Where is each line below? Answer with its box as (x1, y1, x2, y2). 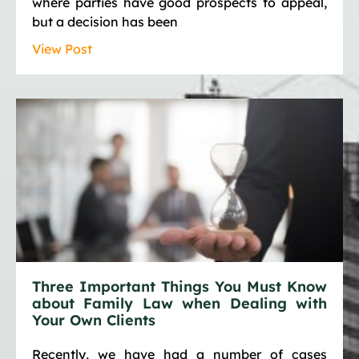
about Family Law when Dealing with (32, 294, 327, 313)
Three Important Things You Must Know (32, 277, 327, 296)
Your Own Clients (32, 311, 155, 330)
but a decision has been (32, 14, 178, 30)
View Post (32, 41, 92, 58)
